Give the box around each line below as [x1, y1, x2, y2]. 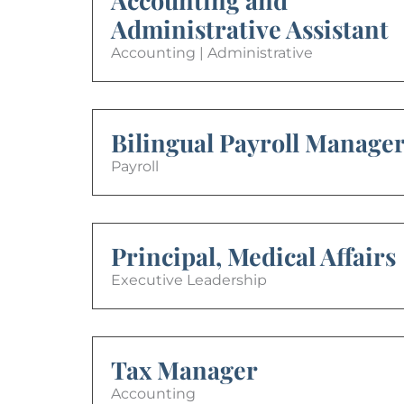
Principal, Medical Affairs [111, 239, 396, 272]
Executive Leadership [111, 271, 267, 289]
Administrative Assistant [111, 12, 389, 45]
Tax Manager [111, 353, 258, 386]
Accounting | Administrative [111, 43, 313, 61]
